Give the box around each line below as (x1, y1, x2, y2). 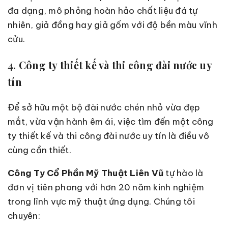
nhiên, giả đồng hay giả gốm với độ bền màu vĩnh (8, 19, 217, 31)
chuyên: (8, 210, 40, 221)
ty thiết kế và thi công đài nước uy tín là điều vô (8, 130, 210, 141)
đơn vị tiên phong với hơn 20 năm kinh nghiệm (8, 181, 204, 193)
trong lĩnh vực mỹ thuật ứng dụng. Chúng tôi (8, 195, 195, 207)
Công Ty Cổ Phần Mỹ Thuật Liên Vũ (8, 167, 166, 179)
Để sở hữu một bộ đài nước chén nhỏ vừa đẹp (8, 101, 201, 113)
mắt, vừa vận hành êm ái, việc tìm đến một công (8, 116, 214, 127)
